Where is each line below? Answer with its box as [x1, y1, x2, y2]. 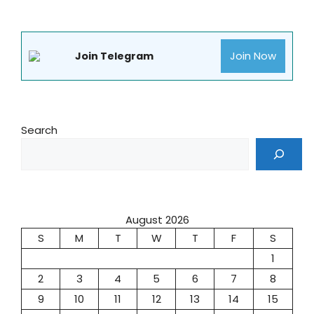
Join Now [230, 48, 277, 64]
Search [21, 122, 57, 137]
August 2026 [125, 212, 189, 227]
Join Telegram [75, 48, 153, 63]
